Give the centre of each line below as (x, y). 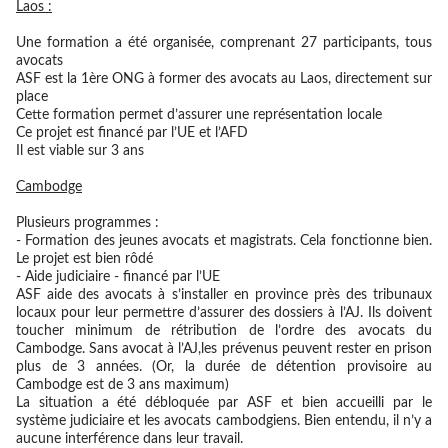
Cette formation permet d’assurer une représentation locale (199, 115)
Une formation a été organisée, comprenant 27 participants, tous (224, 43)
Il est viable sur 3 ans (80, 151)
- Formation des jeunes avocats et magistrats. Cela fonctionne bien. (224, 241)
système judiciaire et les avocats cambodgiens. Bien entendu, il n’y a (224, 421)
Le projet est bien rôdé (84, 259)
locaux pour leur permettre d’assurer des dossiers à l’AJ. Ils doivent (224, 313)
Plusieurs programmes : (87, 223)
